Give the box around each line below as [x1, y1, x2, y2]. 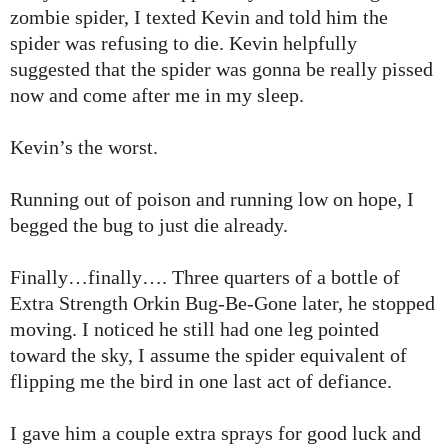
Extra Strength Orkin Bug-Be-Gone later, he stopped [10, 292, 435, 315]
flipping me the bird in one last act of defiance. [10, 370, 392, 393]
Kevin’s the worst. [10, 136, 158, 159]
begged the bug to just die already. [10, 214, 288, 237]
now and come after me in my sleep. [10, 84, 304, 107]
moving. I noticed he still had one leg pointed [10, 318, 379, 341]
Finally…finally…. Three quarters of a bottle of [10, 266, 400, 289]
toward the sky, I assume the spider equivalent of [10, 344, 407, 367]
